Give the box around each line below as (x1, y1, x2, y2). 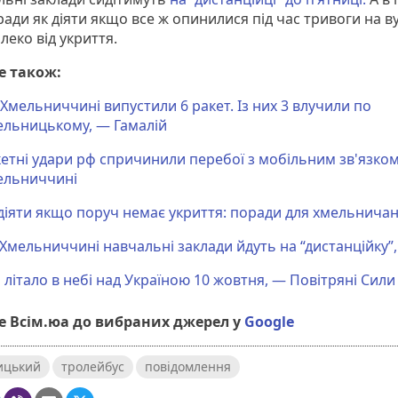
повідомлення (145, 358, 231, 376)
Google (244, 312, 294, 332)
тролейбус (61, 358, 124, 376)
